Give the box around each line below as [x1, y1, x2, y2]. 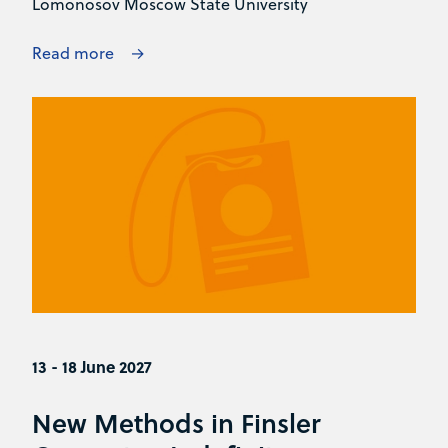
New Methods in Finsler [32, 403, 321, 441]
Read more [32, 41, 114, 64]
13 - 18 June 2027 [32, 354, 152, 378]
